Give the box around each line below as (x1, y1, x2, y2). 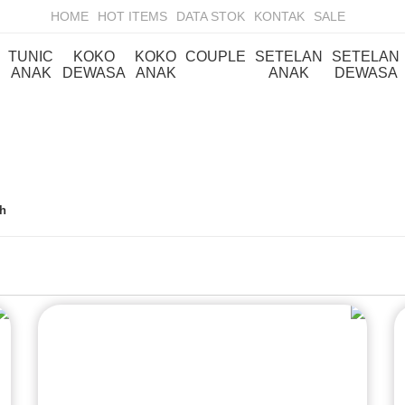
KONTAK (254, 9, 305, 24)
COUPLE (185, 49, 246, 64)
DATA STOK (176, 9, 245, 24)
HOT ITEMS (98, 9, 167, 24)
